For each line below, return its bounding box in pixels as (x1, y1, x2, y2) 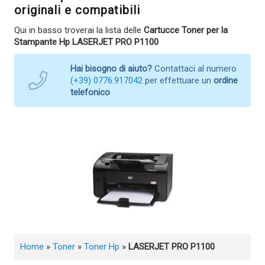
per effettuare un (143, 75, 214, 86)
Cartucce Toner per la (144, 24, 228, 35)
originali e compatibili (14, 2, 140, 17)
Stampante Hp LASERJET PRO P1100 (14, 36, 159, 47)
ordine (214, 75, 238, 86)
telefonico (70, 86, 110, 98)
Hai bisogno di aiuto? (70, 63, 152, 74)
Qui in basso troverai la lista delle (14, 24, 144, 35)
